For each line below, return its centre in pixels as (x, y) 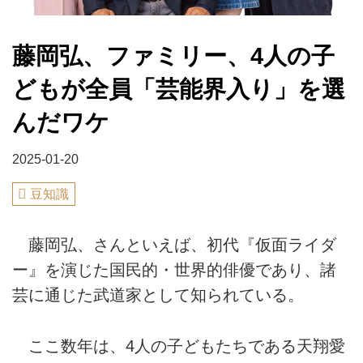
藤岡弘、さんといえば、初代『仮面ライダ (174, 245)
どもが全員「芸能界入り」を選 (179, 88)
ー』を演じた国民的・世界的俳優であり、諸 (174, 270)
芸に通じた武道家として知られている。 (158, 295)
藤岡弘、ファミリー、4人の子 (173, 55)
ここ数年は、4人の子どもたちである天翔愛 (179, 346)
